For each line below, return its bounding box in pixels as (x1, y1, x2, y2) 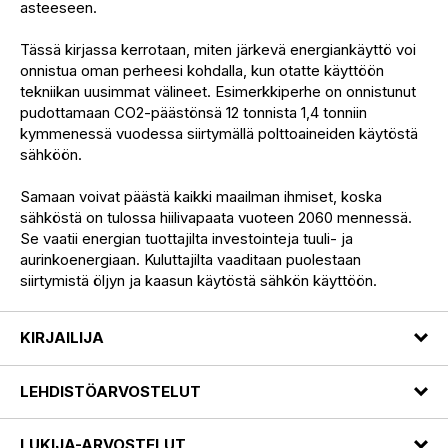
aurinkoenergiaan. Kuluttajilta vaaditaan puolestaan (20, 250, 361, 270)
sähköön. (20, 145, 82, 165)
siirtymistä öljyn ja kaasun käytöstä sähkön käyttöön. (20, 271, 377, 291)
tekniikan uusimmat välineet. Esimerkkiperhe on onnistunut (20, 82, 416, 102)
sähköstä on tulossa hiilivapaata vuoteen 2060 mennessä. (20, 208, 412, 228)
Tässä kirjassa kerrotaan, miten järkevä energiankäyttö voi (20, 40, 416, 60)
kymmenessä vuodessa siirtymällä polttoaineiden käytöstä (20, 124, 418, 144)
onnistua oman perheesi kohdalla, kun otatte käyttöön (20, 61, 384, 81)
